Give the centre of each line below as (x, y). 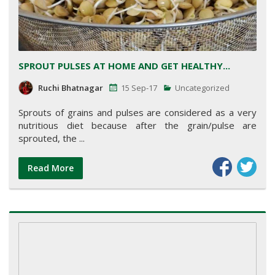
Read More (51, 168)
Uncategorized (201, 87)
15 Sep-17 (139, 87)
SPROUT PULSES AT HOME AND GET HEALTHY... (124, 65)
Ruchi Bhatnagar (71, 87)
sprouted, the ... (52, 138)
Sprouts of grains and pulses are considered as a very (137, 112)
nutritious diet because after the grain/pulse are (137, 125)
